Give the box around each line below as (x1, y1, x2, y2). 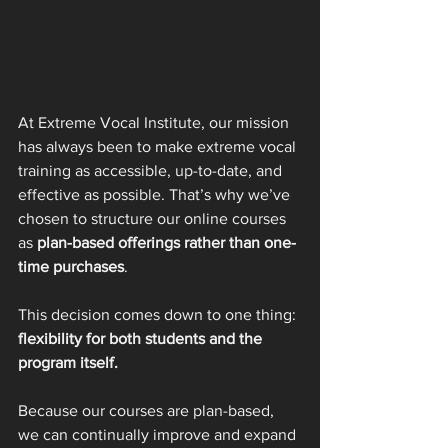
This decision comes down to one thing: (18, 305, 300, 323)
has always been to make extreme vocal (18, 137, 300, 155)
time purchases (18, 257, 124, 275)
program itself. (18, 353, 118, 371)
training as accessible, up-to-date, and (18, 161, 286, 179)
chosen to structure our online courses (18, 209, 290, 227)
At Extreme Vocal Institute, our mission (18, 113, 293, 131)
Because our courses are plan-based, (18, 401, 278, 419)
